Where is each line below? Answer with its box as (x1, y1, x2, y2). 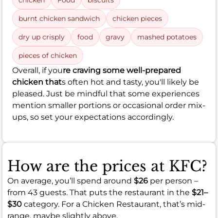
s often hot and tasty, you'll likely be (62, 77, 199, 87)
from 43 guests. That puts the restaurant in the (7, 188, 192, 198)
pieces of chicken (18, 51, 77, 60)
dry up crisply (18, 33, 65, 42)
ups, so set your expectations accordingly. (12, 112, 174, 122)
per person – (148, 176, 198, 186)
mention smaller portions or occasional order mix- (12, 101, 205, 110)
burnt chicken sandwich (18, 14, 100, 23)
